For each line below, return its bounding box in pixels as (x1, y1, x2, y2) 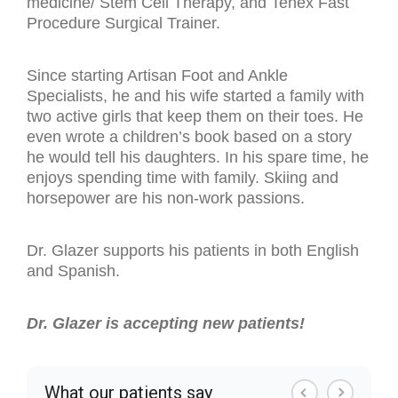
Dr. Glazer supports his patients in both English (27, 241, 359, 259)
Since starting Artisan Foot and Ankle (27, 66, 288, 84)
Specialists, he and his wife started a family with (27, 86, 364, 105)
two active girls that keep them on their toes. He (27, 107, 363, 125)
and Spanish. (27, 261, 120, 280)
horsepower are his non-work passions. (27, 188, 305, 207)
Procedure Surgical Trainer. (27, 13, 220, 32)
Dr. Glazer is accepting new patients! (27, 314, 305, 332)
